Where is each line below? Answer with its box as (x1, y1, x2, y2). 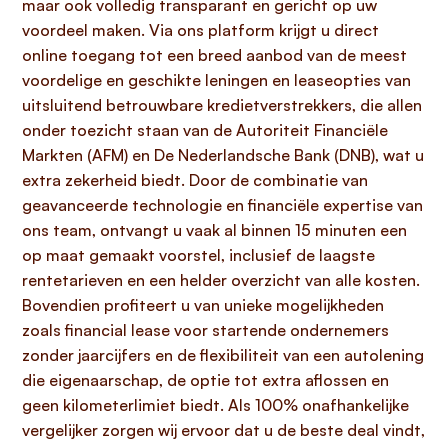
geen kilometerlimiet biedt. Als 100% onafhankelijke (22, 395, 409, 415)
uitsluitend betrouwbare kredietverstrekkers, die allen (22, 95, 422, 115)
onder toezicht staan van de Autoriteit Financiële (22, 120, 388, 140)
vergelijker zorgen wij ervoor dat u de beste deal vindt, (22, 420, 425, 440)
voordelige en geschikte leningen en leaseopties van (22, 70, 411, 90)
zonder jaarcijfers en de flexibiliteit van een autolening (22, 345, 424, 365)
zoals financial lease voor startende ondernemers (22, 320, 389, 340)
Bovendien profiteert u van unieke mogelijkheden (22, 295, 384, 315)
